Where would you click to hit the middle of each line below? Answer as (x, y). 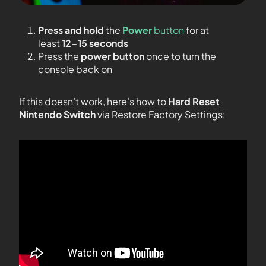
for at (197, 30)
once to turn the (180, 56)
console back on (75, 69)
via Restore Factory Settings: (161, 115)
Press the (59, 56)
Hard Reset (194, 102)
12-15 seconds (95, 43)
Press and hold (71, 30)
